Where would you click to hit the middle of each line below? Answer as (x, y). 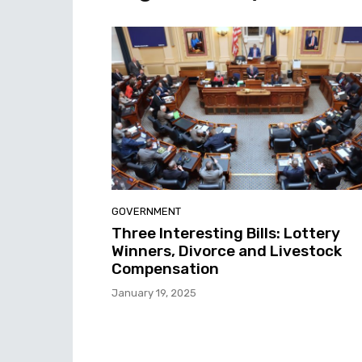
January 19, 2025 (154, 293)
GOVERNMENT (146, 211)
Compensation (165, 268)
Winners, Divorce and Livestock (227, 250)
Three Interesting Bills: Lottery (226, 233)
